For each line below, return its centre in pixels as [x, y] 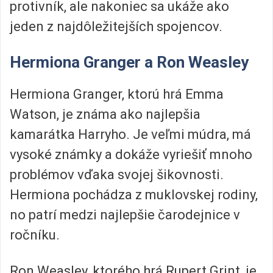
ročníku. [35, 235]
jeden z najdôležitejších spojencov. [116, 27]
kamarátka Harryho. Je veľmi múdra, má [130, 134]
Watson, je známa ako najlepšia [105, 114]
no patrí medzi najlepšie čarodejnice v [125, 214]
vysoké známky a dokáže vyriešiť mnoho [131, 154]
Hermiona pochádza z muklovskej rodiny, [134, 194]
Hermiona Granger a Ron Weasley [129, 62]
